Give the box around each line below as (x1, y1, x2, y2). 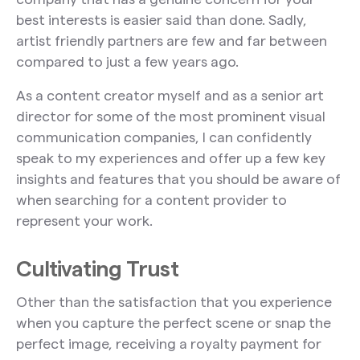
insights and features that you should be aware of (15, 171, 341, 187)
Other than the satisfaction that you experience (15, 294, 332, 310)
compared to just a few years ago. (15, 54, 239, 70)
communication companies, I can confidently (15, 129, 312, 145)
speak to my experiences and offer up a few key (15, 150, 325, 166)
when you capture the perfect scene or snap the (15, 315, 331, 331)
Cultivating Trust (15, 256, 178, 280)
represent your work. (15, 213, 153, 229)
